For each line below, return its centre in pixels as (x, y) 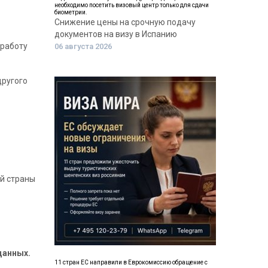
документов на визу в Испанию (116, 34)
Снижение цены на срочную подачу (125, 22)
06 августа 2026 (83, 46)
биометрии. (71, 12)
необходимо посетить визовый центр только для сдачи (132, 5)
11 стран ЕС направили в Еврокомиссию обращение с (131, 262)
